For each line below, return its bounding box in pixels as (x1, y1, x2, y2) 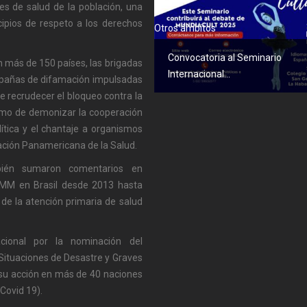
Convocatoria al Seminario (167, 52, 282, 64)
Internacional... (167, 69, 230, 80)
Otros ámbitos (153, 23, 216, 34)
